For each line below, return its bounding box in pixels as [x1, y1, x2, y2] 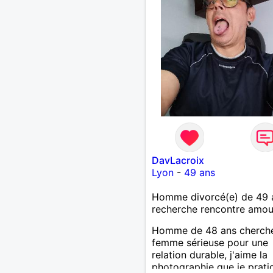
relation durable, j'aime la [151, 248, 268, 261]
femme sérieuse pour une [151, 236, 268, 249]
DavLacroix [151, 154, 204, 166]
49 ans [183, 166, 215, 179]
